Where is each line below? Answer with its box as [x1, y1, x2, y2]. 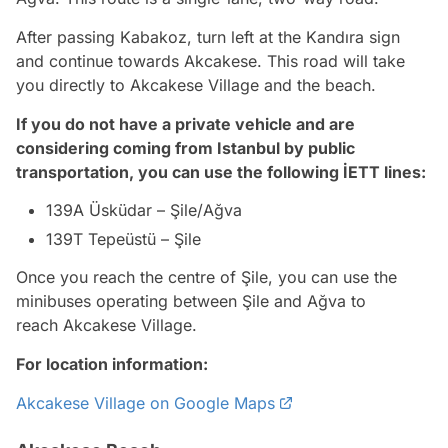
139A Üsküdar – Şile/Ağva [46, 199, 242, 220]
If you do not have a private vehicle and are [16, 113, 355, 134]
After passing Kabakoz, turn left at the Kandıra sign [16, 26, 400, 47]
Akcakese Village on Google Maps [16, 392, 275, 413]
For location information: [16, 353, 208, 374]
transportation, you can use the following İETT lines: [16, 161, 426, 182]
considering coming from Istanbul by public [16, 137, 355, 158]
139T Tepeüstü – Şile [46, 228, 201, 249]
